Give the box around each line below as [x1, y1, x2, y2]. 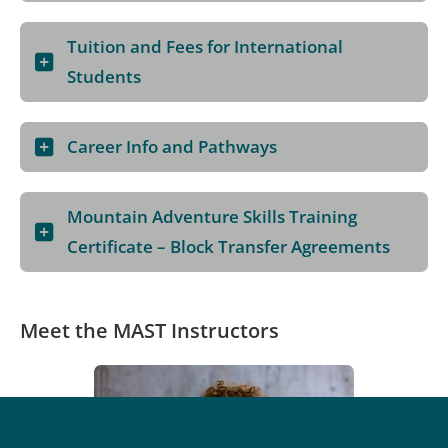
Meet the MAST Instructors [20, 317, 279, 345]
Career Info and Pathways [67, 135, 277, 159]
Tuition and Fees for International [67, 35, 343, 59]
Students [67, 65, 141, 89]
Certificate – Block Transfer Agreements [67, 235, 390, 259]
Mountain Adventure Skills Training [67, 205, 357, 229]
